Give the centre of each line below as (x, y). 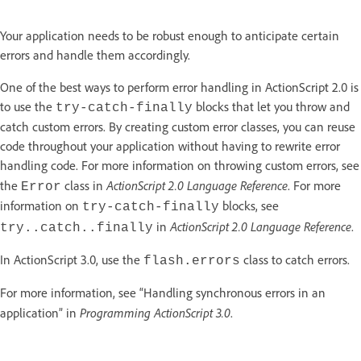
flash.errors (192, 261)
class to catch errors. (295, 259)
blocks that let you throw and (271, 106)
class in (84, 185)
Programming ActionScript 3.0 (155, 312)
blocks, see (249, 205)
